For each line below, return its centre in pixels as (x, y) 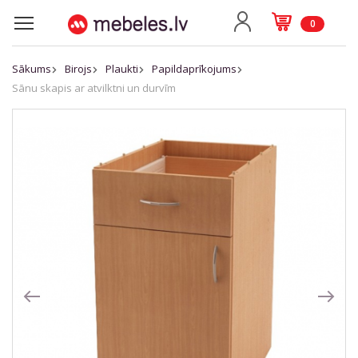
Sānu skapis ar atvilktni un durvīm (94, 88)
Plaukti (122, 69)
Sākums (32, 69)
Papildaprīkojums (194, 69)
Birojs (78, 69)
